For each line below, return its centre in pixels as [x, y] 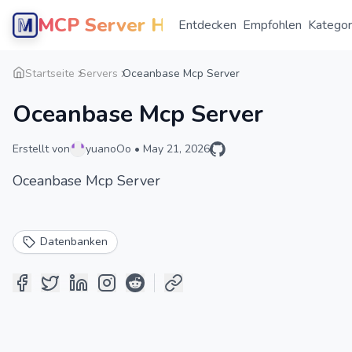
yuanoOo [108, 149]
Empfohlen [272, 25]
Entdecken [207, 25]
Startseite [50, 73]
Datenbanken [74, 242]
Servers [99, 73]
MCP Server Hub [113, 25]
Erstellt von [41, 149]
